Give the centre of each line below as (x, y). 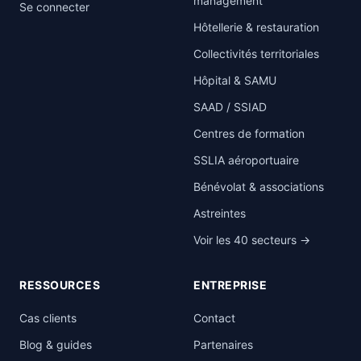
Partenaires (223, 344)
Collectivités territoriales (256, 54)
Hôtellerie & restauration (256, 27)
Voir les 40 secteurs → (252, 240)
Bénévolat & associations (259, 187)
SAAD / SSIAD (230, 107)
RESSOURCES (60, 285)
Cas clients (48, 318)
